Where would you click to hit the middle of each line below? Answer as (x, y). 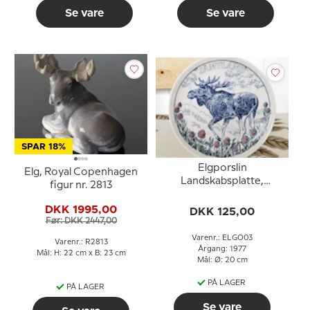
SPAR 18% (44, 147)
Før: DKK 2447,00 (81, 221)
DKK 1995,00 (81, 210)
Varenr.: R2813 (81, 242)
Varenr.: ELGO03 (222, 238)
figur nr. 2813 (81, 185)
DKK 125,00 (222, 212)
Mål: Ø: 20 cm (222, 261)
